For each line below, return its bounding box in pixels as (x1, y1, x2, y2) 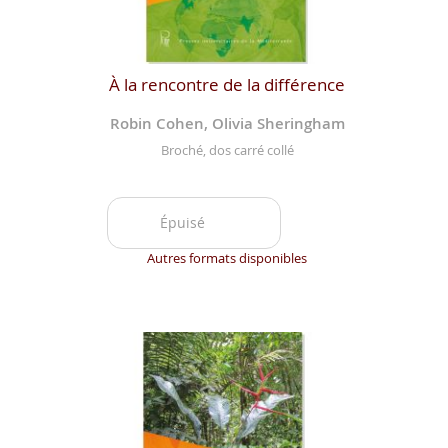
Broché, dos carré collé (160, 141, 294, 160)
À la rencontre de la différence (109, 72, 346, 96)
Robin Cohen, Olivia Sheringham (109, 112, 345, 134)
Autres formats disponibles (147, 249, 308, 268)
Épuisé (159, 213, 205, 233)
